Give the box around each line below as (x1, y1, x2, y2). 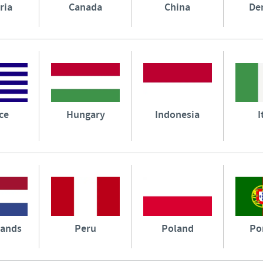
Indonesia (155, 108, 200, 123)
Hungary (66, 108, 105, 123)
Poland (161, 221, 194, 236)
